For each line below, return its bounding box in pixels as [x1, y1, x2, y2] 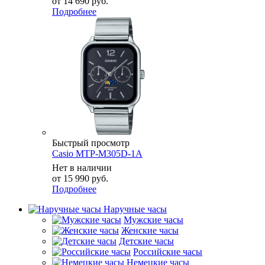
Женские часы [121, 225, 179, 235]
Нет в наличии [52, 162, 112, 173]
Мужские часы [124, 214, 183, 225]
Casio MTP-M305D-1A [52, 148, 143, 159]
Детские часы [119, 235, 174, 246]
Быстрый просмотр [52, 137, 130, 148]
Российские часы [133, 246, 202, 257]
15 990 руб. [63, 173, 108, 183]
